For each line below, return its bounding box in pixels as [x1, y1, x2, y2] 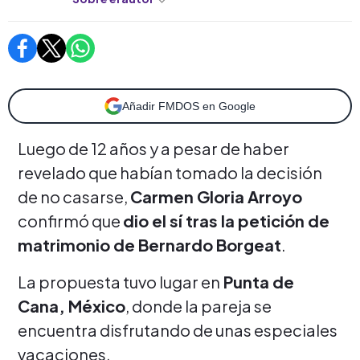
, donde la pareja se [125, 295, 272, 316]
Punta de [220, 271, 294, 292]
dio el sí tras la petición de [123, 210, 329, 231]
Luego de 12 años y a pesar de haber [18, 137, 289, 158]
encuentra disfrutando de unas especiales [18, 319, 337, 340]
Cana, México [18, 295, 125, 316]
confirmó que [18, 210, 123, 231]
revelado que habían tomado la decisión [18, 162, 322, 182]
